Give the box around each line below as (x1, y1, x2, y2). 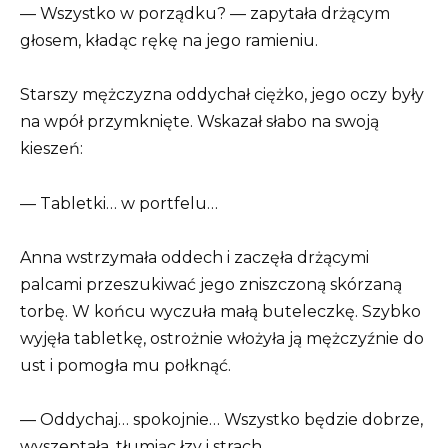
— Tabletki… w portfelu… (20, 193, 218, 213)
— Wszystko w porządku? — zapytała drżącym (20, 4, 390, 24)
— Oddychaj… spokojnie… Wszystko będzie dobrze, (20, 409, 423, 429)
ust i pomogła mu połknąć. (20, 355, 231, 375)
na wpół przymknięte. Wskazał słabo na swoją (20, 112, 379, 132)
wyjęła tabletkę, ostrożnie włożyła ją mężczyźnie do (20, 328, 424, 348)
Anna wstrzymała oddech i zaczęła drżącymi (20, 247, 369, 267)
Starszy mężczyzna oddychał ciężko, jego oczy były (20, 85, 424, 105)
